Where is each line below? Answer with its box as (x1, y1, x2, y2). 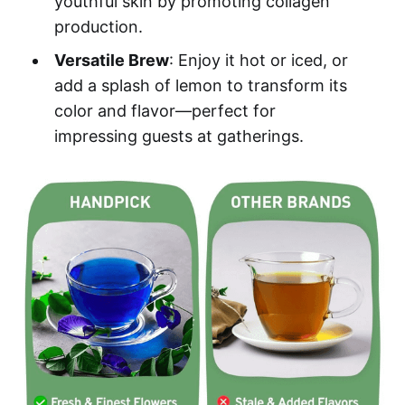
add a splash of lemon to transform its (53, 76, 347, 96)
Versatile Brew (53, 51, 169, 71)
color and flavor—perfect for (53, 101, 276, 121)
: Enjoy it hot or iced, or (168, 51, 348, 71)
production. (53, 17, 143, 37)
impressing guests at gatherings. (53, 127, 304, 146)
